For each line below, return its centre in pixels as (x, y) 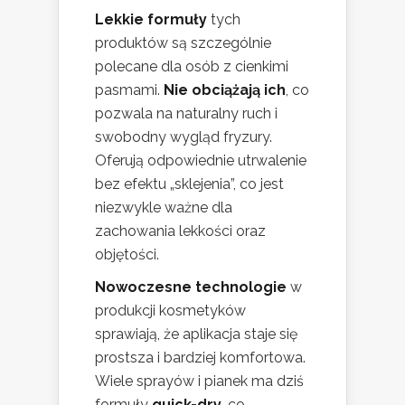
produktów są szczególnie (183, 43)
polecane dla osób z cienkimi (192, 67)
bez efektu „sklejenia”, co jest (189, 184)
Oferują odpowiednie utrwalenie (201, 161)
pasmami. (129, 90)
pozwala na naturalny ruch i (186, 114)
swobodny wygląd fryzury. (184, 137)
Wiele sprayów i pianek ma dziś (199, 381)
